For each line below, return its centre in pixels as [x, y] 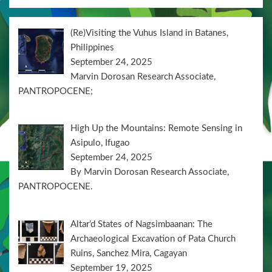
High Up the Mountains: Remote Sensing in [157, 129]
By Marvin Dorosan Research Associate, [150, 172]
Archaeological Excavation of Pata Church [153, 239]
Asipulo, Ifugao [100, 143]
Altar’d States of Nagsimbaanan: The [142, 224]
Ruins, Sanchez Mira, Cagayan [129, 253]
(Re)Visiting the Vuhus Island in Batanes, [150, 33]
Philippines [93, 47]
